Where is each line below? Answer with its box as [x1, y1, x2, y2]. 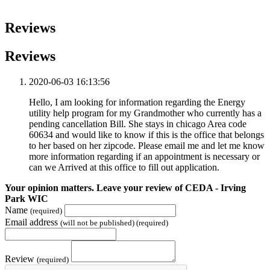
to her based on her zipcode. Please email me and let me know [29, 140, 265, 151]
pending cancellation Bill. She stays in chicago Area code [29, 118, 246, 129]
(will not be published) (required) [60, 218, 168, 227]
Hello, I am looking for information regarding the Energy [29, 96, 245, 107]
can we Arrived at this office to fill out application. [29, 162, 219, 172]
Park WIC [5, 193, 48, 204]
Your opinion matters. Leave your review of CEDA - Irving [5, 182, 246, 193]
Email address [5, 216, 60, 227]
